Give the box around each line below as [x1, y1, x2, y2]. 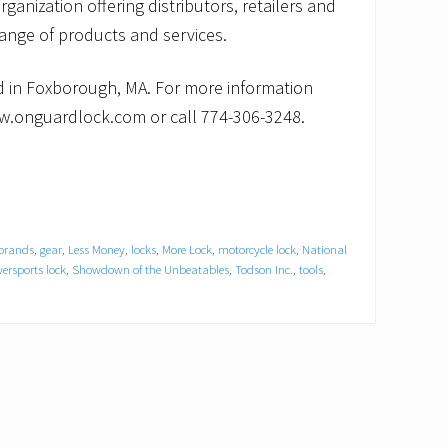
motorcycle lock [218, 241, 296, 258]
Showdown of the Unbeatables [72, 261, 229, 278]
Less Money [68, 241, 125, 258]
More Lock [162, 241, 212, 258]
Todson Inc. [235, 261, 293, 278]
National [302, 241, 347, 258]
